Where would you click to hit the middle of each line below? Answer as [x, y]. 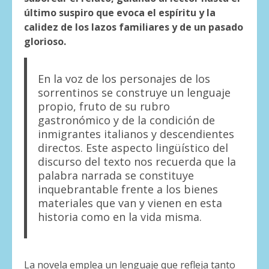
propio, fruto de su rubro [104, 107]
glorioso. [45, 42]
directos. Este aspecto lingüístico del [133, 148]
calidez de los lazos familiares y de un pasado [134, 27]
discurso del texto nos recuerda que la [137, 162]
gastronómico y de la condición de [126, 120]
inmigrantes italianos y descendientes [136, 134]
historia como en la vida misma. [119, 217]
